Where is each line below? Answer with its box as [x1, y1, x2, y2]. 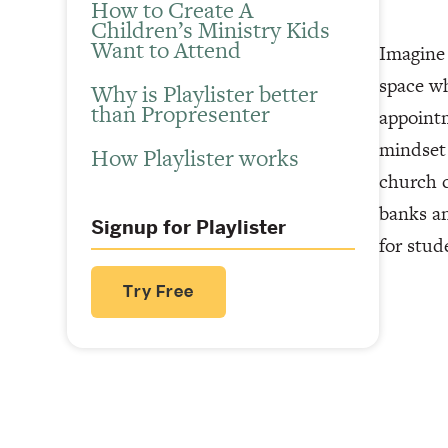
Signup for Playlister [91, 216, 287, 240]
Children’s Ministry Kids [91, 14, 331, 47]
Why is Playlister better [91, 78, 319, 111]
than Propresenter [91, 98, 271, 131]
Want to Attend [91, 34, 242, 67]
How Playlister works [91, 142, 300, 175]
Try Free [123, 283, 195, 300]
